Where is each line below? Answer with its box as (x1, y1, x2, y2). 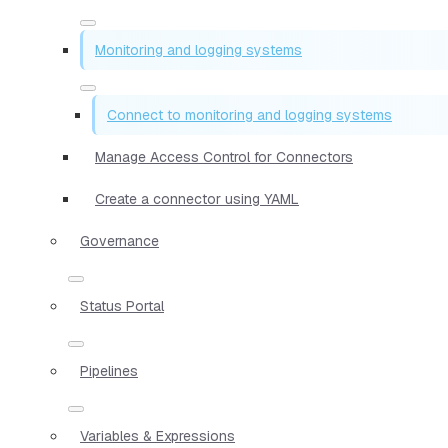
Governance (80, 231, 159, 250)
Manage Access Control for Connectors (95, 147, 353, 166)
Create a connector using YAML (95, 189, 299, 208)
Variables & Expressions (80, 426, 235, 445)
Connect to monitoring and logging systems (107, 105, 392, 124)
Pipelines (80, 361, 138, 380)
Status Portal (80, 296, 164, 315)
